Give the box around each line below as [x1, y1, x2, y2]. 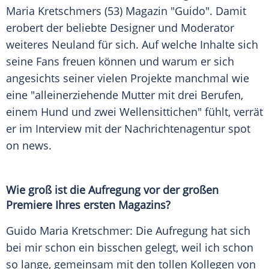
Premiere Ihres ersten [6, 198, 118, 213]
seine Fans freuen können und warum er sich [6, 54, 234, 69]
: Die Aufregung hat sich [130, 223, 250, 238]
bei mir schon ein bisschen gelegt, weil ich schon [6, 240, 253, 255]
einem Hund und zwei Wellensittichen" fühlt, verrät [6, 104, 263, 119]
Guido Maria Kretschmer [6, 223, 130, 238]
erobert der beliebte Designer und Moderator [6, 20, 234, 35]
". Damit [205, 4, 246, 19]
